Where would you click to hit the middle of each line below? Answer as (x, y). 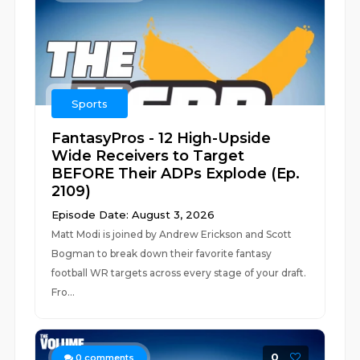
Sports (90, 104)
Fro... (63, 292)
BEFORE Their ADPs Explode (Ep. (176, 174)
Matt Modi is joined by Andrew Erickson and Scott (172, 234)
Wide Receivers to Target (148, 156)
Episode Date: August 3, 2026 (133, 215)
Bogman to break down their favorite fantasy (162, 254)
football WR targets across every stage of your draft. (179, 273)
